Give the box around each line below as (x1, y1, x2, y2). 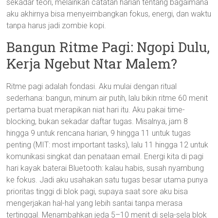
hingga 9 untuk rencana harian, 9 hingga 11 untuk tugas (6, 128, 191, 138)
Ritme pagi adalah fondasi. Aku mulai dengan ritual (6, 82, 177, 91)
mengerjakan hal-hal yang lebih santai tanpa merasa (6, 199, 183, 208)
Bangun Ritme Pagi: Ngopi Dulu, (6, 38, 210, 56)
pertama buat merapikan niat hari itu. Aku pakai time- (6, 105, 185, 114)
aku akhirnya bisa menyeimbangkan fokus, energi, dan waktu (6, 9, 212, 18)
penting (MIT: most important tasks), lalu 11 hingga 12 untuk (6, 140, 209, 149)
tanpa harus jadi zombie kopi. (6, 21, 107, 30)
